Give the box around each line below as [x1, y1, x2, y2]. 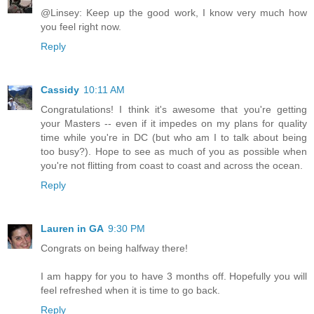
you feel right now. [41, 21, 121, 33]
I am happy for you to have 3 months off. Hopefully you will [41, 271, 307, 282]
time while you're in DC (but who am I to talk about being [41, 132, 307, 144]
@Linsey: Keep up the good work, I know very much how [41, 7, 307, 19]
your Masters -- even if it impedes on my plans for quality [41, 118, 307, 130]
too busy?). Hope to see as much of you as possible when [41, 146, 307, 158]
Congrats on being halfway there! [41, 243, 188, 254]
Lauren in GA [41, 223, 104, 235]
